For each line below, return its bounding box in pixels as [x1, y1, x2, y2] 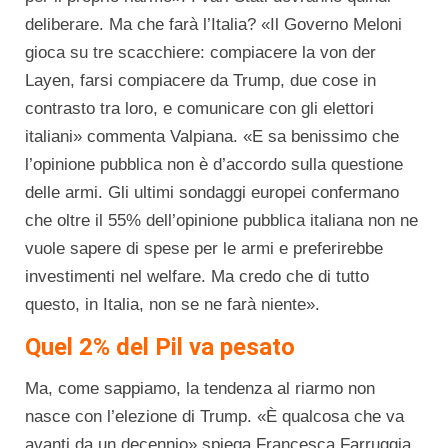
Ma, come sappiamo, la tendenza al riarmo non [25, 379, 375, 398]
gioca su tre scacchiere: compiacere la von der [25, 43, 376, 62]
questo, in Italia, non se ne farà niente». [25, 295, 320, 314]
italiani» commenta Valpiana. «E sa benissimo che [25, 127, 399, 146]
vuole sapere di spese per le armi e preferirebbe [25, 239, 383, 258]
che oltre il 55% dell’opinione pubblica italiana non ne [25, 211, 418, 230]
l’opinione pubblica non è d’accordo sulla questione [25, 155, 403, 174]
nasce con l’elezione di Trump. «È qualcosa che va [25, 407, 404, 426]
